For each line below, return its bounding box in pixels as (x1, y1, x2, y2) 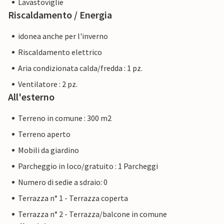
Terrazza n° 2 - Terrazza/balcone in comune (18, 209, 167, 219)
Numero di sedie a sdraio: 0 (18, 177, 107, 187)
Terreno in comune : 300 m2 (18, 113, 111, 123)
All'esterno (8, 90, 54, 103)
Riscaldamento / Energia (8, 8, 112, 21)
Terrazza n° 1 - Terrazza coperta (18, 193, 128, 203)
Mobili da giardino (18, 145, 79, 155)
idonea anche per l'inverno (18, 31, 108, 41)
